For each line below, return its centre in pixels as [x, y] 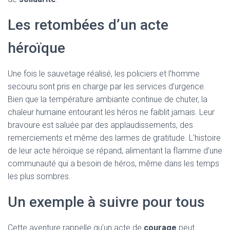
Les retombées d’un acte [88, 25]
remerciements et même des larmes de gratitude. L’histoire [114, 138]
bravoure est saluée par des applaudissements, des [100, 125]
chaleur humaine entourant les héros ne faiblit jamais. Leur [111, 112]
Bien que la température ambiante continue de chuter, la [108, 99]
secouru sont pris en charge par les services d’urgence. [107, 87]
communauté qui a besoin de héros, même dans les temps [113, 164]
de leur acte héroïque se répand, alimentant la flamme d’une [115, 151]
